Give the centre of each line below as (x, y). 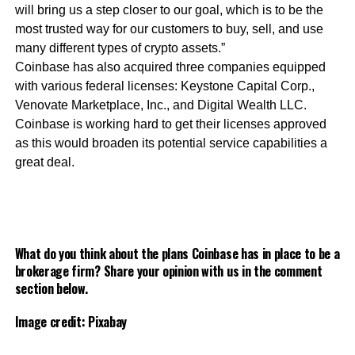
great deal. (44, 162)
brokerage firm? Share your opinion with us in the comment (168, 271)
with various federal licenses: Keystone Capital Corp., (164, 86)
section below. (52, 288)
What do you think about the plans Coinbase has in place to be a (177, 253)
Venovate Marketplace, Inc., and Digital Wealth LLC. (160, 105)
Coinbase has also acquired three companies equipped (170, 67)
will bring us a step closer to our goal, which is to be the (169, 10)
